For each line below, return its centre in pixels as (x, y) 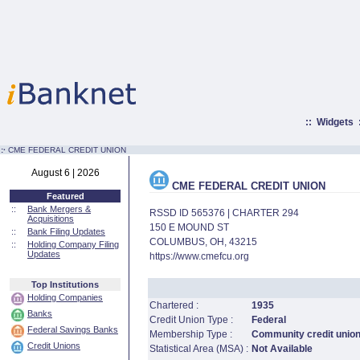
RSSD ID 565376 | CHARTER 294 (224, 213)
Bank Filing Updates (66, 231)
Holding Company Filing (73, 244)
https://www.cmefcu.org (199, 256)
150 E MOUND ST (189, 227)
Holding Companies (65, 297)
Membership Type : (190, 334)
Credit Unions (54, 346)
